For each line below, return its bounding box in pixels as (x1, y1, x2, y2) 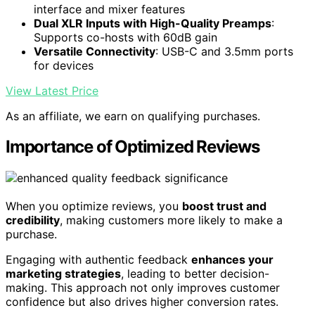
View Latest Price (6, 83, 98, 98)
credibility (6, 213, 60, 228)
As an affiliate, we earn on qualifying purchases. (6, 108, 260, 123)
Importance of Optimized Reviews (6, 136, 259, 157)
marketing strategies (6, 266, 121, 281)
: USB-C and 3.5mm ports (155, 44, 293, 58)
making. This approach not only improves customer (6, 281, 280, 295)
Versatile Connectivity (34, 44, 155, 58)
